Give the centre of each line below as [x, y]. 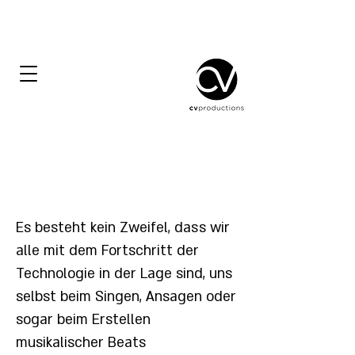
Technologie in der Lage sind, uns [124, 274]
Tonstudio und [127, 151]
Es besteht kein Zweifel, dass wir [123, 228]
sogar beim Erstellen [83, 320]
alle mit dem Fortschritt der [107, 251]
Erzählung [127, 189]
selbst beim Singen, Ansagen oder [126, 297]
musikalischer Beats [81, 343]
